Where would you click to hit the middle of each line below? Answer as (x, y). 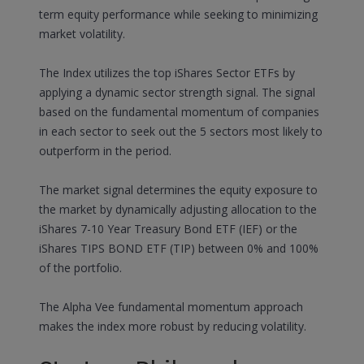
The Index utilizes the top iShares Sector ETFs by (167, 73)
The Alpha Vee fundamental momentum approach (171, 307)
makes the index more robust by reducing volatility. (173, 326)
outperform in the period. (105, 151)
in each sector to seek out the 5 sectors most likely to (181, 131)
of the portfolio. (80, 268)
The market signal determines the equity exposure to (178, 190)
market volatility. (82, 34)
